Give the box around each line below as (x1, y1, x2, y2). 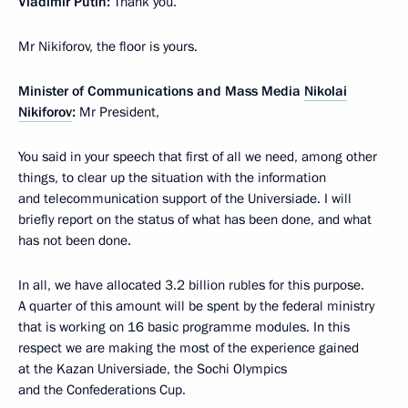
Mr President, (76, 102, 159, 121)
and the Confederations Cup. (18, 380, 186, 399)
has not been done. (18, 230, 131, 250)
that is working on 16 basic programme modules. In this (18, 317, 350, 336)
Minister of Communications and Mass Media (18, 81, 304, 100)
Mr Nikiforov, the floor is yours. (18, 36, 198, 56)
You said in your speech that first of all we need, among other (18, 147, 377, 166)
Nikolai (304, 81, 347, 100)
